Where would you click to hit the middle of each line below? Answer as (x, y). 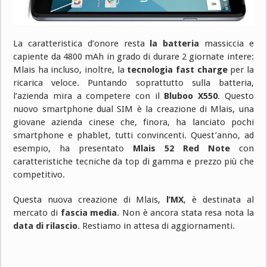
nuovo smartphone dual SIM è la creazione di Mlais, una (133, 109)
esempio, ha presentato (73, 148)
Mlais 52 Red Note (181, 148)
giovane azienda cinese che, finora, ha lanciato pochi (133, 122)
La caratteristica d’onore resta (82, 43)
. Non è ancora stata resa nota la (185, 212)
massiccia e (226, 43)
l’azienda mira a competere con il (89, 96)
